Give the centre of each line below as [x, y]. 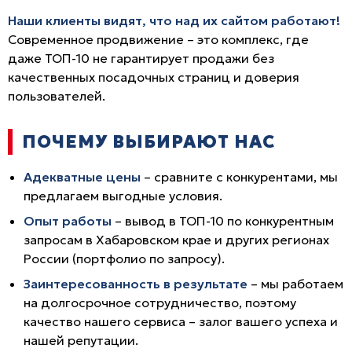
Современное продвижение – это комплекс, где [158, 39]
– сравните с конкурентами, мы [239, 176]
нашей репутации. [81, 340]
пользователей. [57, 95]
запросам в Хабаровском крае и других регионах [176, 239]
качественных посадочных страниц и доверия [154, 77]
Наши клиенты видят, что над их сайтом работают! [174, 20]
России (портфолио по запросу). [124, 258]
